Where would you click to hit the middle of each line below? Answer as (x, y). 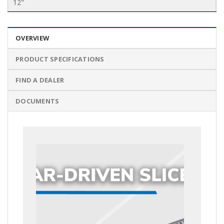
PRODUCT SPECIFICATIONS (60, 59)
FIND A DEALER (40, 80)
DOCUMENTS (37, 101)
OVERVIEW (32, 38)
